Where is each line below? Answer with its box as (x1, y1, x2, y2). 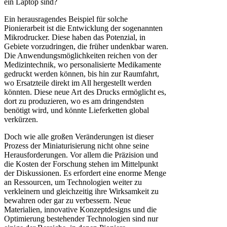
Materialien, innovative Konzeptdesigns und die (4, 205, 157, 214)
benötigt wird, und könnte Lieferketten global (4, 106, 149, 115)
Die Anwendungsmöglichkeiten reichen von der (4, 51, 157, 60)
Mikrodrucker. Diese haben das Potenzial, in (4, 33, 145, 42)
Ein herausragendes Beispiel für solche (4, 15, 128, 24)
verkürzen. (4, 115, 38, 124)
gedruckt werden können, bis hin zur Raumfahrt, (4, 69, 159, 79)
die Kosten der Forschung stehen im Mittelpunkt (4, 160, 158, 169)
